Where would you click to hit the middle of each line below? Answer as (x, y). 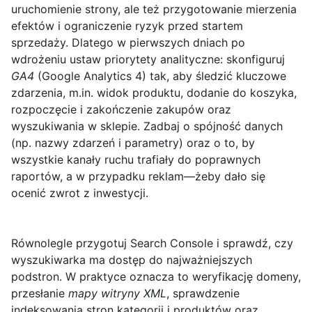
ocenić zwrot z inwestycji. (80, 193)
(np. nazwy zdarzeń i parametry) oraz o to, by (133, 143)
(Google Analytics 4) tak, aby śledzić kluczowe (160, 76)
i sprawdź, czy (253, 243)
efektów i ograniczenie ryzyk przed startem (127, 26)
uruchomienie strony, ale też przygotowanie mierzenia (154, 9)
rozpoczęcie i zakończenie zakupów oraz (121, 110)
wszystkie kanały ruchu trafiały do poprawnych (136, 160)
